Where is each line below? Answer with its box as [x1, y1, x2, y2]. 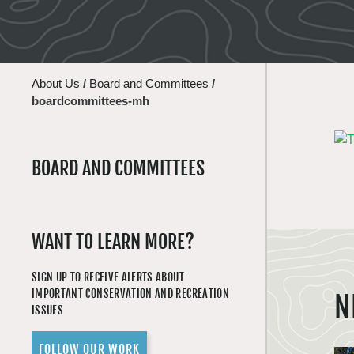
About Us [32, 77, 80, 90]
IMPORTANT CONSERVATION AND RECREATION [32, 287, 229, 300]
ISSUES [32, 303, 64, 317]
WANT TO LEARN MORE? [32, 230, 194, 254]
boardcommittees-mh [32, 94, 149, 107]
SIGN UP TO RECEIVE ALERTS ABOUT [32, 270, 184, 284]
